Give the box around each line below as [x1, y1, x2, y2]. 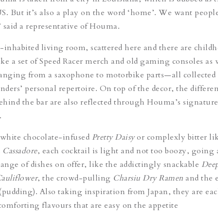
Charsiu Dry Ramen [113, 172, 185, 183]
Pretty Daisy [91, 131, 135, 143]
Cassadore [2, 145, 37, 156]
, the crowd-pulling [37, 172, 113, 183]
